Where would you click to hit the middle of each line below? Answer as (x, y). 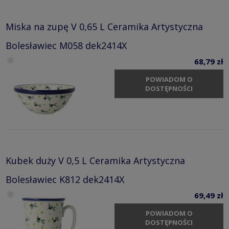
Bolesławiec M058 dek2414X (66, 45)
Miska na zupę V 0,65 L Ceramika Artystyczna (104, 26)
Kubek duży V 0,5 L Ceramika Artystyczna (95, 160)
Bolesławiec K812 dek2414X (65, 179)
